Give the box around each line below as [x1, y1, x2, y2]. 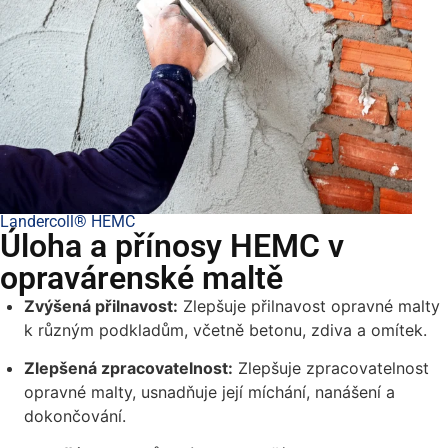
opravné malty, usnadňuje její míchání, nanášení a [24, 382, 395, 403]
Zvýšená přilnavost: [24, 295, 178, 316]
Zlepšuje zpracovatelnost [233, 358, 429, 379]
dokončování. [24, 406, 126, 427]
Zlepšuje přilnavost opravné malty [178, 295, 440, 316]
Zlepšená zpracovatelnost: [24, 358, 233, 379]
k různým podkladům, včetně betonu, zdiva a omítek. [24, 319, 427, 340]
